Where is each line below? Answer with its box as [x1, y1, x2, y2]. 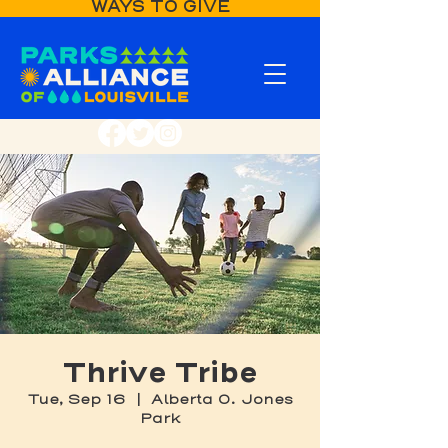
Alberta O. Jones [150, 391, 293, 408]
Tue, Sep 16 [27, 391, 126, 408]
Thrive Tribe [63, 354, 257, 390]
